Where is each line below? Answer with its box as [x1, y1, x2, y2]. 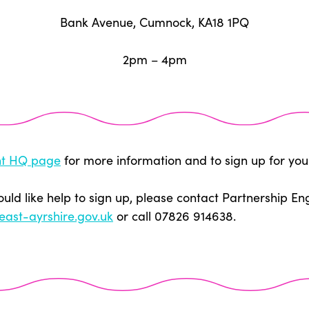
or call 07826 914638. [113, 207, 236, 225]
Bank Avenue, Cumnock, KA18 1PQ [60, 13, 249, 30]
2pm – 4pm [122, 50, 187, 68]
